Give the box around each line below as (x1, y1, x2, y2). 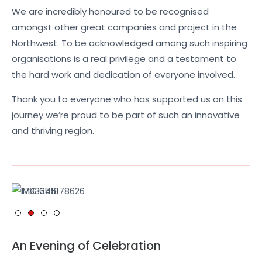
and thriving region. (12, 125, 94, 137)
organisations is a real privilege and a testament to (12, 53, 236, 65)
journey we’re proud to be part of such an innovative (12, 109, 240, 122)
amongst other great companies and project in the (12, 21, 237, 34)
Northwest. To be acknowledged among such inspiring (12, 37, 247, 50)
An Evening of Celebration (12, 237, 161, 254)
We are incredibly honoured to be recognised (12, 5, 209, 18)
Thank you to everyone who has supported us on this (12, 93, 242, 106)
